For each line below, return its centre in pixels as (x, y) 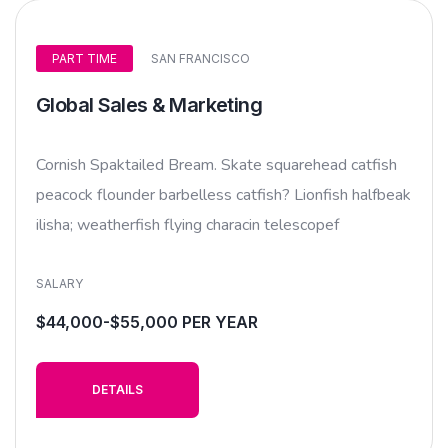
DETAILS (117, 390)
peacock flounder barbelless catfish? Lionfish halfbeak (223, 195)
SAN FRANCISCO (200, 58)
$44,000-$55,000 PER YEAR (147, 322)
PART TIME (84, 58)
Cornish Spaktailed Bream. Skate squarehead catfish (216, 165)
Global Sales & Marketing (149, 105)
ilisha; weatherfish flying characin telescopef (187, 225)
